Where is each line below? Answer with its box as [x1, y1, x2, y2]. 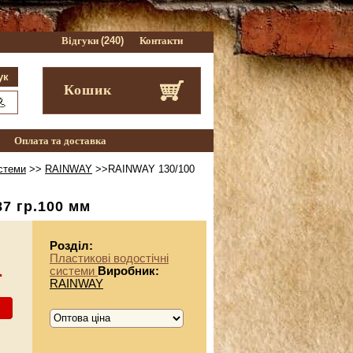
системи [50, 264, 98, 277]
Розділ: [50, 239, 93, 252]
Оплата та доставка [13, 135, 106, 147]
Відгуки [61, 35, 101, 46]
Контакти [139, 35, 183, 46]
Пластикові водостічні [50, 251, 169, 265]
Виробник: [98, 264, 159, 277]
